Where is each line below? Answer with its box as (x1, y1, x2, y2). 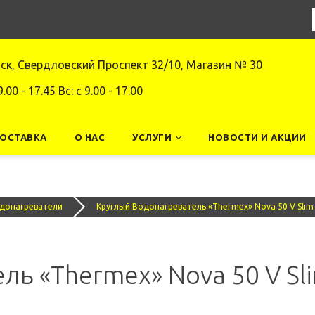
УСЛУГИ (132, 132, 172, 142)
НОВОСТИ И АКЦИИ (208, 132, 307, 142)
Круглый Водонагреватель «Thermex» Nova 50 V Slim (96, 202, 314, 211)
